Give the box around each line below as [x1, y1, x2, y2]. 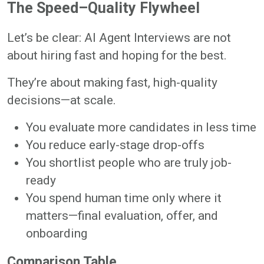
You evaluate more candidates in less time [26, 120, 256, 134]
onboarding [26, 226, 87, 240]
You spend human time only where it [26, 190, 222, 205]
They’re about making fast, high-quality [7, 75, 217, 90]
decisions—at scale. [7, 93, 116, 107]
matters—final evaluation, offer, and [26, 208, 218, 223]
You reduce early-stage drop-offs [26, 137, 204, 152]
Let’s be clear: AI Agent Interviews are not [7, 30, 231, 45]
